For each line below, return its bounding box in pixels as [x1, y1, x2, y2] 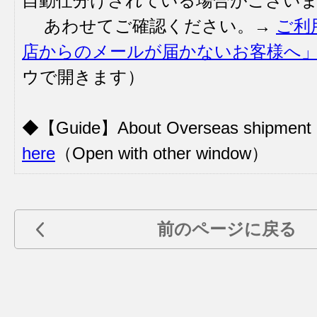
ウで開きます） [22, 67, 144, 86]
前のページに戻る [156, 219, 296, 238]
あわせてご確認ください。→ [22, 16, 276, 35]
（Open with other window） [55, 144, 268, 163]
